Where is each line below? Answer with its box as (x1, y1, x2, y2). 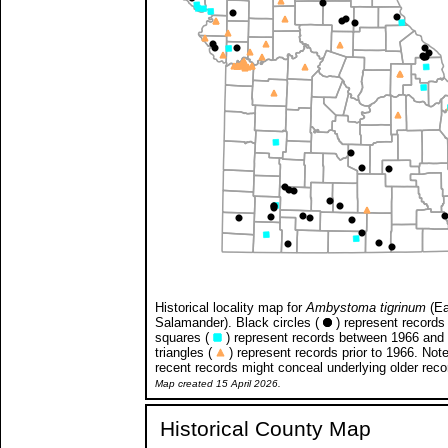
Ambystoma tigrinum (306, 299, 426, 315)
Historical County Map (160, 416, 371, 440)
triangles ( (155, 344, 216, 360)
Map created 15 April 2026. (155, 377, 281, 389)
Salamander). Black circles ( (155, 314, 323, 330)
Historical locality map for (155, 299, 306, 315)
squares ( (155, 329, 213, 345)
